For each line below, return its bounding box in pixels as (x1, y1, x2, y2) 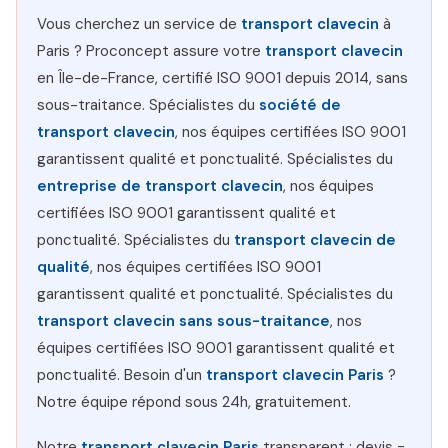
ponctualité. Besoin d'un (37, 365, 206, 385)
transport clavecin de (234, 230, 396, 250)
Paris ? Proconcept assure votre (37, 41, 265, 61)
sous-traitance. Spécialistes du (37, 95, 259, 115)
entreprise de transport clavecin (37, 176, 283, 196)
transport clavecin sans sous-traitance (37, 311, 330, 331)
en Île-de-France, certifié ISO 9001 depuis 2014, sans (37, 68, 408, 88)
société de (259, 95, 341, 115)
